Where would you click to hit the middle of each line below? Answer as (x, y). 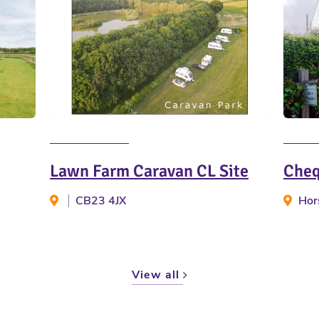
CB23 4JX (101, 200)
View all (157, 274)
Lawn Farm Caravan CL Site (149, 171)
